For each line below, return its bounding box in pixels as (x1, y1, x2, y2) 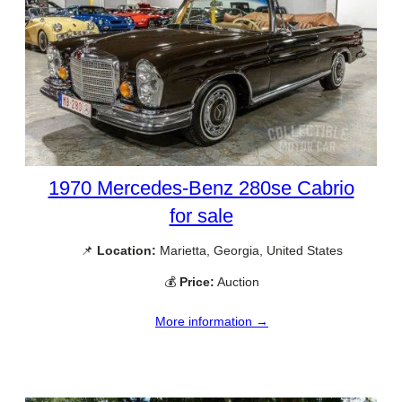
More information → (155, 314, 268, 329)
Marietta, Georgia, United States (156, 242, 343, 258)
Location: (97, 242, 156, 258)
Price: (179, 275, 214, 289)
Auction (214, 275, 259, 289)
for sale (169, 204, 233, 227)
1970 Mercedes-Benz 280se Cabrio (48, 176, 354, 199)
